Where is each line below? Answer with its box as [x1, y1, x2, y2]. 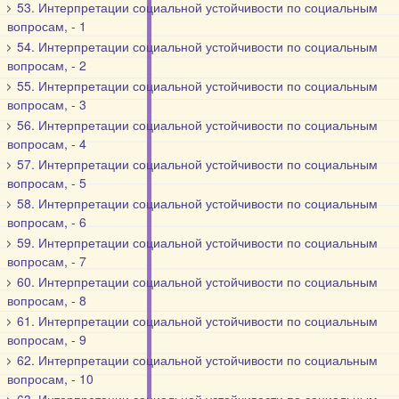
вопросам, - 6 [7, 213, 87, 231]
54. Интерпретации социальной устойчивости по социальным [17, 37, 379, 55]
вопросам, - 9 [7, 330, 87, 348]
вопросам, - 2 [7, 56, 87, 74]
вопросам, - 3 [7, 95, 87, 113]
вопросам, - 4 [7, 134, 87, 152]
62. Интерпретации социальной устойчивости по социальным [17, 351, 379, 369]
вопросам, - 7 [7, 252, 87, 270]
